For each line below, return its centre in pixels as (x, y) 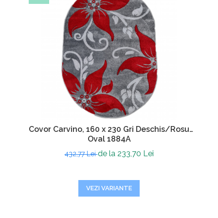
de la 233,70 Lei (126, 154)
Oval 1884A (109, 139)
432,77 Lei (81, 154)
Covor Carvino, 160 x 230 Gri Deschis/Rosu (109, 129)
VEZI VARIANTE (109, 188)
